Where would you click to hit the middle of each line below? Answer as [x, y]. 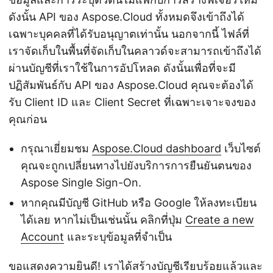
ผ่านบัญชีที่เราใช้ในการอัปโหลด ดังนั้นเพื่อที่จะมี [122, 68]
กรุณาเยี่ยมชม [56, 149]
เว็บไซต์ [241, 149]
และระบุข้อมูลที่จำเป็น [118, 237]
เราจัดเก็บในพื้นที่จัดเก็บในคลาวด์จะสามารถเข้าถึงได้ [135, 51]
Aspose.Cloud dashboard [157, 149]
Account [42, 237]
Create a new [220, 220]
